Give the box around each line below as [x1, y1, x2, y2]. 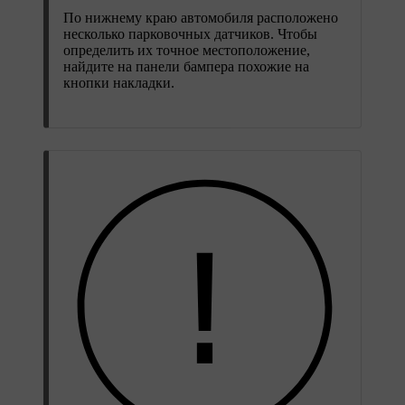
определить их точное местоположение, [63, 42, 310, 58]
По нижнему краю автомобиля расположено [63, 9, 338, 25]
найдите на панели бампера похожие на [63, 58, 309, 74]
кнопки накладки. [63, 74, 174, 90]
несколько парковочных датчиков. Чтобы [63, 25, 317, 42]
